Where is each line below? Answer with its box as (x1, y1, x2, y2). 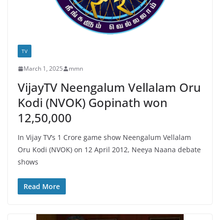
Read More (24, 182, 60, 191)
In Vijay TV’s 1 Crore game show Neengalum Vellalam (18, 133, 191, 142)
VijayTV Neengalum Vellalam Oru (18, 79, 201, 95)
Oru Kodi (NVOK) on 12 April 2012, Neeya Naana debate (18, 145, 201, 154)
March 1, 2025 (24, 64, 63, 73)
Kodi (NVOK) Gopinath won (18, 94, 167, 110)
